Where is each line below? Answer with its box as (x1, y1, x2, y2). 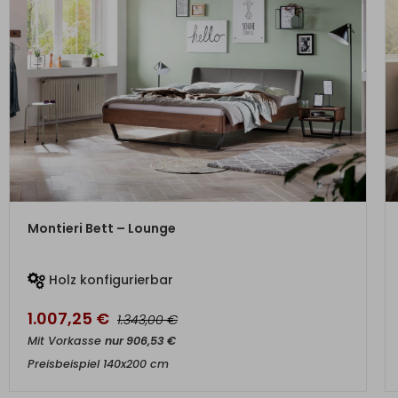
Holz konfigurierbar (45, 271, 173, 289)
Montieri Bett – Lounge (28, 219, 176, 237)
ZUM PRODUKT (142, 211, 234, 227)
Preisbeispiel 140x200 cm (28, 356, 169, 371)
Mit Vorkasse (28, 333, 105, 348)
